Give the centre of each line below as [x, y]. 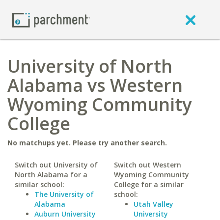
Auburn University [65, 214]
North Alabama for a [51, 175]
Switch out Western [147, 165]
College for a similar [149, 184]
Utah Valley [153, 204]
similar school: [40, 184]
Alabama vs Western [95, 85]
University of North [90, 66]
